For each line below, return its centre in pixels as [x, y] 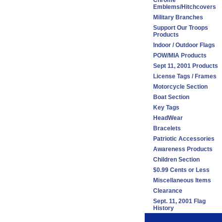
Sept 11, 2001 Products [186, 66]
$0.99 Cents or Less [181, 170]
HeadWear [168, 118]
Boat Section [171, 97]
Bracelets [167, 128]
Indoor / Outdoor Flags [184, 45]
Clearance [168, 191]
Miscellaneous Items [182, 180]
